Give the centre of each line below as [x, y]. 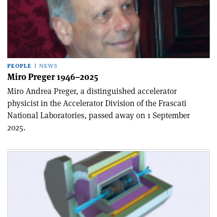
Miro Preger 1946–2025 [53, 77]
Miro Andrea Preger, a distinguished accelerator [92, 91]
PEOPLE [19, 66]
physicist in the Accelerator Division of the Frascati [97, 103]
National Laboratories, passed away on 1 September [99, 115]
